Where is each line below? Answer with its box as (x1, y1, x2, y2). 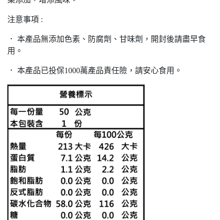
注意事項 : (7, 15, 43, 24)
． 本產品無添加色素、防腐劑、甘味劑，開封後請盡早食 (7, 35, 206, 44)
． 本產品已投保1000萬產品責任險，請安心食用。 (7, 66, 182, 75)
